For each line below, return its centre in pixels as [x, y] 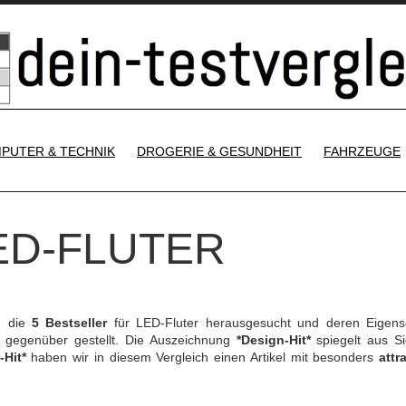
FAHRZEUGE [362, 151]
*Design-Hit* [273, 340]
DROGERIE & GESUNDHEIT [219, 151]
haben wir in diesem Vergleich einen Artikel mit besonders [202, 357]
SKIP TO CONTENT [278, 137]
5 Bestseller [69, 323]
